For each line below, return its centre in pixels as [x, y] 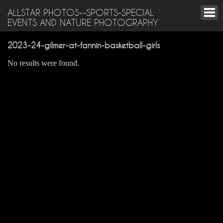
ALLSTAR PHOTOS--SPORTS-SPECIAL [81, 12]
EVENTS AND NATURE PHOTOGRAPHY [83, 22]
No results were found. [43, 63]
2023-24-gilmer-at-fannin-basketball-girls [84, 45]
